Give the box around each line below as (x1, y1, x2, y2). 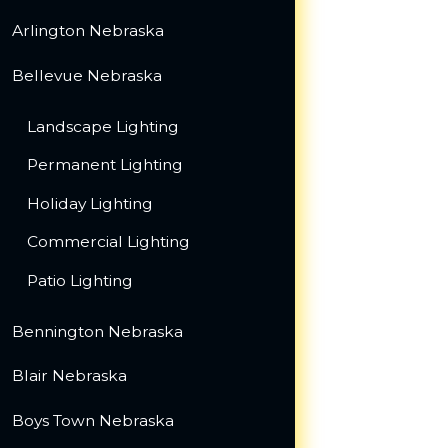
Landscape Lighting (27, 116, 180, 136)
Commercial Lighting (27, 232, 191, 252)
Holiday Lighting (27, 193, 154, 213)
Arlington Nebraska (11, 21, 164, 41)
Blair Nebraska (11, 366, 127, 386)
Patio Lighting (27, 270, 134, 290)
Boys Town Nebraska (11, 410, 174, 430)
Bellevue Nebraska (11, 65, 162, 85)
